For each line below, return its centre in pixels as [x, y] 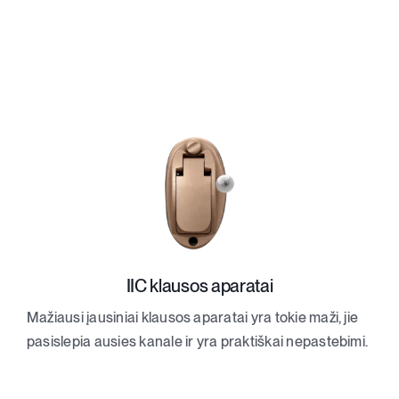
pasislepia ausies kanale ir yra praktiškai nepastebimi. [197, 342]
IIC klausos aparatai [199, 286]
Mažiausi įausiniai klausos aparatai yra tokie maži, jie [192, 318]
